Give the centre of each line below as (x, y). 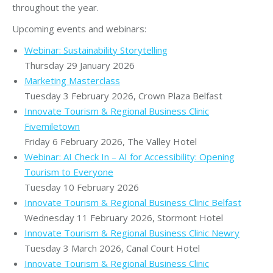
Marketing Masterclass (72, 80)
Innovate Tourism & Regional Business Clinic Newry (132, 232)
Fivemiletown (52, 126)
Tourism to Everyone (69, 172)
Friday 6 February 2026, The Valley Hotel (111, 141)
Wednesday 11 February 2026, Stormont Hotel (124, 217)
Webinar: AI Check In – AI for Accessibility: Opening (129, 156)
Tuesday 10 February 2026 (82, 187)
